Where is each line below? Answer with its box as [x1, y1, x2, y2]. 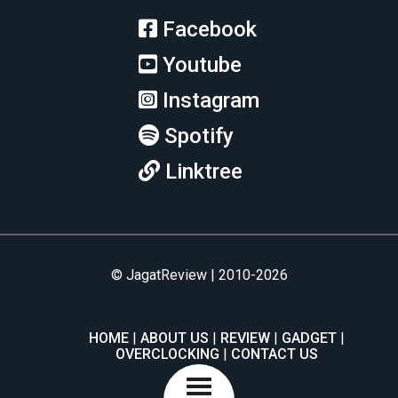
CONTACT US [231, 345, 318, 362]
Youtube [163, 52, 242, 77]
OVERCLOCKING [115, 345, 219, 362]
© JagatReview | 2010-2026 [110, 266, 288, 283]
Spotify [164, 123, 234, 148]
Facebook [163, 16, 257, 42]
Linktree [165, 158, 243, 184]
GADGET [282, 329, 337, 346]
